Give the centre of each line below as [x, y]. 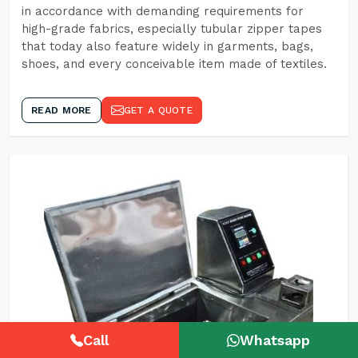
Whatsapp [275, 340]
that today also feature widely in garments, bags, [167, 46]
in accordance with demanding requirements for [163, 11]
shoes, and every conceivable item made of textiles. [174, 64]
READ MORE [62, 110]
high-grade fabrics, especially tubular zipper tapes [172, 29]
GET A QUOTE [158, 110]
